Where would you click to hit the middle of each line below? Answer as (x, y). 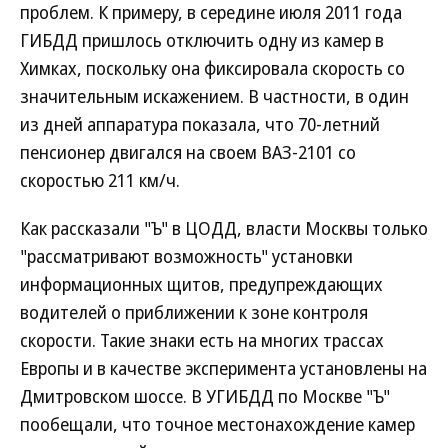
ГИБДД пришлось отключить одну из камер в (202, 40)
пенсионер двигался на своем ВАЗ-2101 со (188, 152)
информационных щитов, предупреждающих (201, 284)
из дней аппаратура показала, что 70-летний (200, 124)
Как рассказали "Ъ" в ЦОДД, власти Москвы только (224, 228)
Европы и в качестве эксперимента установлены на (223, 368)
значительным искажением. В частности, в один (214, 96)
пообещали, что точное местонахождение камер (217, 424)
